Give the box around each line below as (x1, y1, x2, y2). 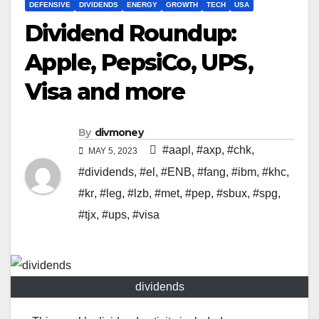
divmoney (94, 126, 144, 140)
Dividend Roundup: (25, 19, 236, 48)
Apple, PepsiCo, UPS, (25, 48, 253, 77)
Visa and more (25, 78, 185, 106)
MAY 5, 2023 (86, 146, 140, 157)
